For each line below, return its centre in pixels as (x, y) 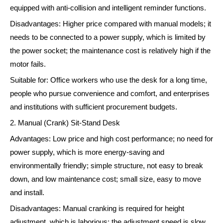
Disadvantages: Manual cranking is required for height (97, 209)
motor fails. (28, 64)
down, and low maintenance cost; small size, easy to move (106, 179)
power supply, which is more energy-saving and (87, 153)
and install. (27, 193)
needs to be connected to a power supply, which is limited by (108, 38)
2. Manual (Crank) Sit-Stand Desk (65, 123)
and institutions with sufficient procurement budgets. (94, 107)
